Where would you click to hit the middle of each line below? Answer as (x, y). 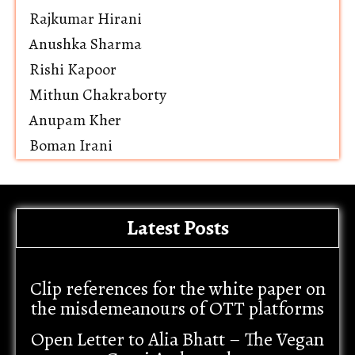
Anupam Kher (75, 120)
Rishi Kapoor (73, 70)
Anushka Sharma (86, 44)
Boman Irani (71, 146)
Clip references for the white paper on (177, 289)
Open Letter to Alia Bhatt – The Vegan (177, 340)
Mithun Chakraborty (98, 95)
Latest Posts (177, 228)
